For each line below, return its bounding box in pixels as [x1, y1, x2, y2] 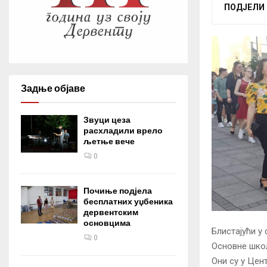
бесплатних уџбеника [83, 197, 173, 207]
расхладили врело [83, 126, 163, 136]
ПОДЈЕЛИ [224, 2, 265, 12]
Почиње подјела [83, 186, 152, 196]
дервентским [83, 207, 138, 218]
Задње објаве [21, 83, 85, 94]
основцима [83, 218, 131, 228]
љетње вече [83, 136, 135, 147]
